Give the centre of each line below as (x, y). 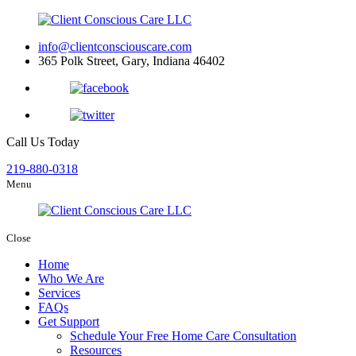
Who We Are (71, 279)
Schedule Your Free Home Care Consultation (183, 336)
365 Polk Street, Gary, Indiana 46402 (132, 61)
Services (59, 293)
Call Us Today (43, 142)
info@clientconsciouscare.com (115, 46)
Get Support (69, 321)
